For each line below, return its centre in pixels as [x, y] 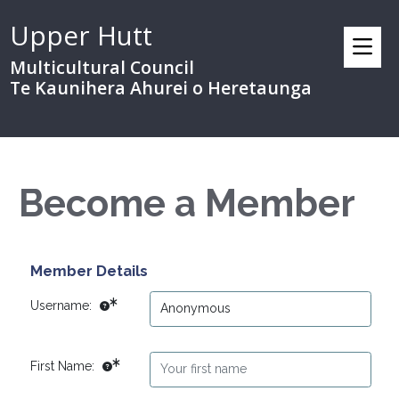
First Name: [64, 366]
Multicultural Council [102, 67]
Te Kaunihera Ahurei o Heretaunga [160, 88]
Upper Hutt [81, 36]
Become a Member [187, 204]
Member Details [89, 271]
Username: [62, 306]
